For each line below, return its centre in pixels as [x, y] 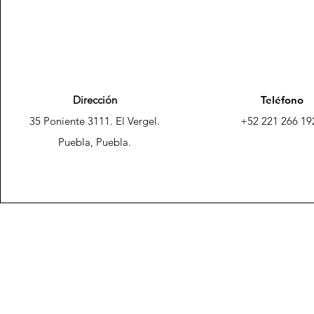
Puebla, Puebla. [95, 142]
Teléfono [282, 100]
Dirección [95, 100]
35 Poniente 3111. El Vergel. [95, 121]
